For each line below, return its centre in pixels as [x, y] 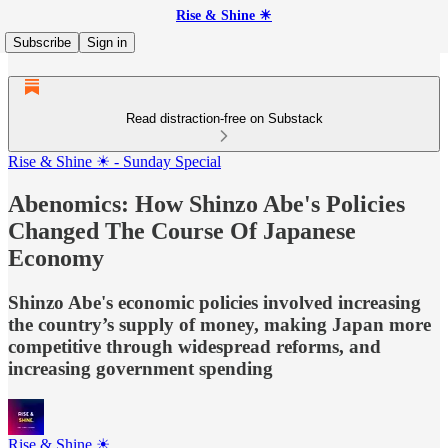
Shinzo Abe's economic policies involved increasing [214, 302]
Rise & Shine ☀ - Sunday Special [114, 161]
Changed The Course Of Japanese [182, 230]
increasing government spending [140, 368]
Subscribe [42, 42]
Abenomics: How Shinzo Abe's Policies [206, 203]
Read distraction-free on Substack [224, 118]
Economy [56, 257]
